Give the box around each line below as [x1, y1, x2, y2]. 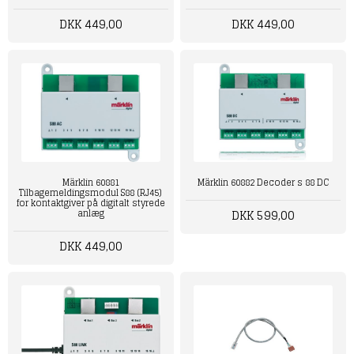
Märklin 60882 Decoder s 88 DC [198, 175, 330, 191]
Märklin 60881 [62, 175, 119, 191]
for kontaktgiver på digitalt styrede [16, 195, 165, 212]
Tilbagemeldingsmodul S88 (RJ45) [19, 185, 163, 201]
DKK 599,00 [232, 205, 296, 227]
